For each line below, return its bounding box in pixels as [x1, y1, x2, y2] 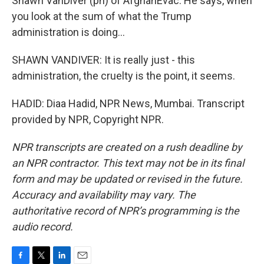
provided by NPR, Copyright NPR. [12, 113, 164, 126]
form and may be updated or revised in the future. [12, 173, 243, 185]
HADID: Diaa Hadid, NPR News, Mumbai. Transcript [12, 97, 245, 110]
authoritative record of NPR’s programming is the [12, 204, 239, 217]
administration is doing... [12, 26, 125, 38]
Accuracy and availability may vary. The [12, 189, 196, 201]
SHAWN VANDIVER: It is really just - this [12, 54, 195, 66]
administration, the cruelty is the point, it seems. [12, 70, 235, 82]
